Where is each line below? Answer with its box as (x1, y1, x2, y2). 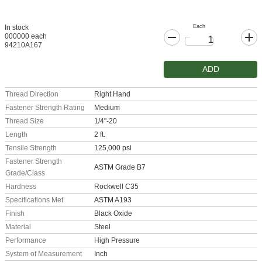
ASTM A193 (94, 196, 132, 205)
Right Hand (94, 90, 130, 99)
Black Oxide (94, 209, 132, 218)
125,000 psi (94, 144, 132, 153)
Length (5, 130, 27, 139)
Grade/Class (5, 169, 45, 178)
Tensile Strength (5, 144, 57, 153)
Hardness (5, 182, 36, 191)
